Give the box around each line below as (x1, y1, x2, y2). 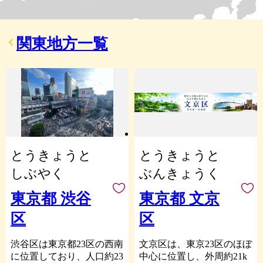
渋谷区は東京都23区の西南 (11, 239, 123, 249)
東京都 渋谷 (11, 190, 91, 207)
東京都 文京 (139, 190, 220, 207)
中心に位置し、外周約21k (139, 251, 247, 261)
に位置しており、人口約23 (11, 251, 123, 261)
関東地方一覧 (16, 35, 108, 52)
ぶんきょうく (139, 166, 220, 181)
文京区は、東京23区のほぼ (139, 239, 252, 249)
